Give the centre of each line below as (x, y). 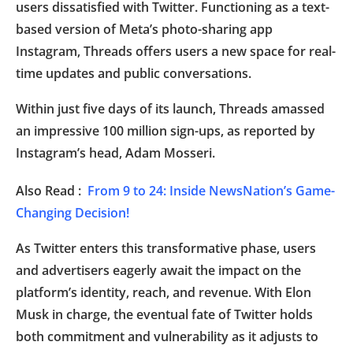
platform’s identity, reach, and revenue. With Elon (163, 292)
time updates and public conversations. (134, 73)
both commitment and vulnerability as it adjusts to (167, 336)
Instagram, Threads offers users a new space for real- (176, 51)
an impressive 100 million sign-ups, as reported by (165, 130)
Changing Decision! (72, 212)
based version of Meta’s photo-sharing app (144, 29)
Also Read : (52, 190)
